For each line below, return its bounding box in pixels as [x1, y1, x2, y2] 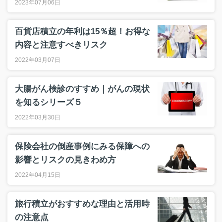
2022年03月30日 [15, 114, 60, 121]
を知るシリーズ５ [15, 98, 82, 107]
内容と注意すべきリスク [15, 40, 108, 50]
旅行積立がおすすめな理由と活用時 [15, 199, 150, 209]
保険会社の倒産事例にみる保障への [15, 142, 150, 151]
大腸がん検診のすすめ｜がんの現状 [15, 84, 150, 94]
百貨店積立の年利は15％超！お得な [15, 27, 150, 36]
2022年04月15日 [15, 171, 60, 178]
